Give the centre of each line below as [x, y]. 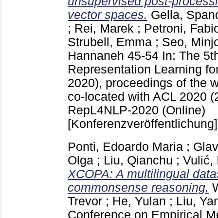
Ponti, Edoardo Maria [125, 147]
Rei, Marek [104, 29]
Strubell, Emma [110, 42]
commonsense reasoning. [138, 188]
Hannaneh [96, 56]
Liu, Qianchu [138, 161]
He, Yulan [139, 201]
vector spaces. [108, 15]
